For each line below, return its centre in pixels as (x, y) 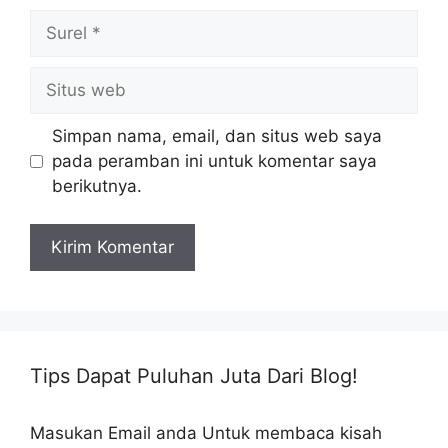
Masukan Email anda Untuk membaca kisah (206, 433)
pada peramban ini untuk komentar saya (214, 160)
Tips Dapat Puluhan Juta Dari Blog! (194, 376)
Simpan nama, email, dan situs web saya (216, 135)
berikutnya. (96, 185)
